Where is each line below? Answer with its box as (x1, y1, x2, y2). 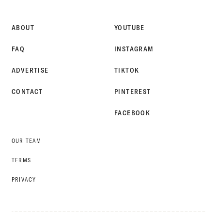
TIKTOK (114, 66, 139, 75)
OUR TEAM (12, 137, 42, 145)
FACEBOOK (114, 108, 151, 118)
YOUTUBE (114, 23, 145, 32)
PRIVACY (12, 176, 36, 184)
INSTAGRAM (114, 45, 154, 54)
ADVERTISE (12, 66, 49, 75)
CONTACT (12, 87, 43, 96)
